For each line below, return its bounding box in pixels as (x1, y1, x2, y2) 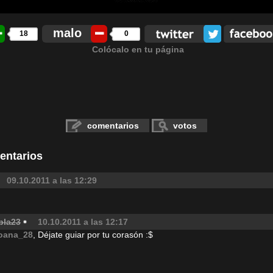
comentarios (87, 121, 139, 130)
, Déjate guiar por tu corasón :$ (33, 230, 153, 239)
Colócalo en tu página (92, 44, 184, 54)
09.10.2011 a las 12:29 (7, 175, 97, 185)
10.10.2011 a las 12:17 (38, 217, 128, 227)
